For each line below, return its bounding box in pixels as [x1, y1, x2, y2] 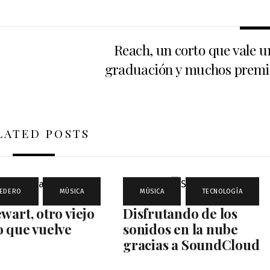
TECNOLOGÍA [202, 187, 243, 195]
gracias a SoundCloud [123, 236, 260, 254]
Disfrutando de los [123, 204, 237, 223]
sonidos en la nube [123, 220, 238, 239]
